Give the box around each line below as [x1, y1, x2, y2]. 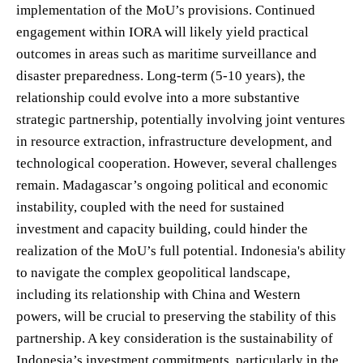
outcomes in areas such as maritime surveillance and [16, 45, 317, 62]
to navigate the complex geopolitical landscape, [16, 264, 290, 280]
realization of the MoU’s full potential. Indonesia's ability [16, 242, 346, 258]
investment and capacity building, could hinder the [16, 220, 308, 237]
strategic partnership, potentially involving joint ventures [16, 111, 345, 127]
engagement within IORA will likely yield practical [16, 23, 309, 40]
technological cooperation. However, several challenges [16, 155, 337, 171]
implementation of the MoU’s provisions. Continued [16, 2, 315, 18]
